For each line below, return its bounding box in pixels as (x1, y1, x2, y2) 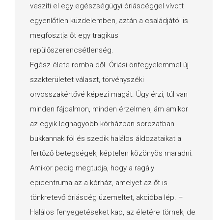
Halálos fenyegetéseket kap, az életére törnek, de (30, 207, 195, 217)
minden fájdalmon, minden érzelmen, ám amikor (30, 104, 188, 113)
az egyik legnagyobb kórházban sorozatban (30, 119, 174, 128)
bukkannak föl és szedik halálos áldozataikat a (30, 134, 181, 143)
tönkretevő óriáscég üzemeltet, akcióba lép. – (30, 192, 183, 202)
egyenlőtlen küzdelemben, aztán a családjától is (30, 16, 188, 25)
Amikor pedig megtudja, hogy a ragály (30, 163, 154, 172)
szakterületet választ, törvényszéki (30, 75, 144, 84)
